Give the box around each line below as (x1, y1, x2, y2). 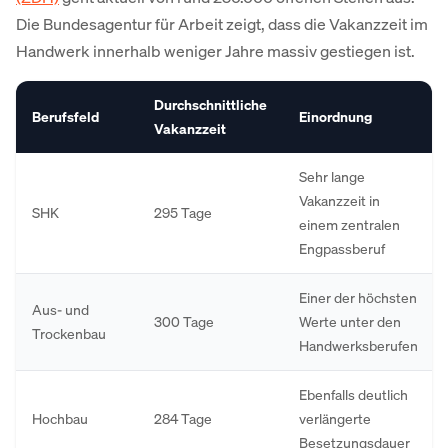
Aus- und (32, 300, 89, 319)
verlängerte (299, 409, 371, 428)
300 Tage (154, 312, 214, 331)
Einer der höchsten (299, 288, 417, 307)
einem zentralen (299, 215, 400, 234)
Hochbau (32, 409, 88, 428)
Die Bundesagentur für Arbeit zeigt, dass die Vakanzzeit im (16, 13, 428, 35)
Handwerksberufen (299, 336, 418, 355)
